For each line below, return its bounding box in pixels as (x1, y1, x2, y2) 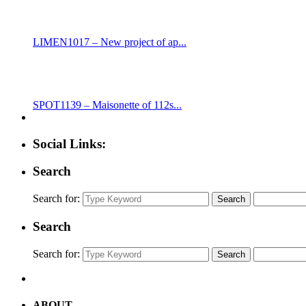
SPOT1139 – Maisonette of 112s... (33, 99, 182, 111)
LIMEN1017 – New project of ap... (33, 36, 186, 48)
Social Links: (33, 136, 106, 151)
